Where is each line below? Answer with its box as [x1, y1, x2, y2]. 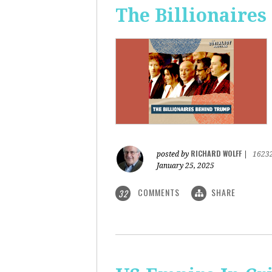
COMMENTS [135, 186, 182, 199]
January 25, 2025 [157, 161, 214, 170]
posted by [157, 150, 191, 158]
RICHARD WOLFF [191, 148, 242, 158]
